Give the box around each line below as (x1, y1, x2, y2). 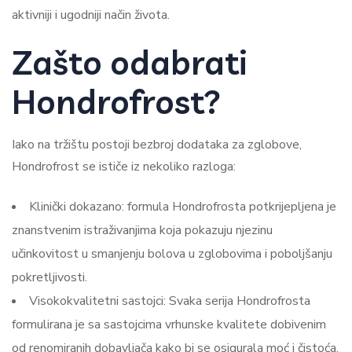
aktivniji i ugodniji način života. (12, 6, 170, 24)
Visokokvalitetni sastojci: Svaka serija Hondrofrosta (29, 292, 310, 310)
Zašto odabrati (12, 42, 247, 83)
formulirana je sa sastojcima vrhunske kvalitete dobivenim (12, 316, 326, 333)
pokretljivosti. (12, 269, 87, 286)
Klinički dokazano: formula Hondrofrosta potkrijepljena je (29, 198, 336, 215)
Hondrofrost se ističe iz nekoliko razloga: (12, 158, 236, 175)
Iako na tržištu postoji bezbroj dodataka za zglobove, (12, 136, 302, 153)
